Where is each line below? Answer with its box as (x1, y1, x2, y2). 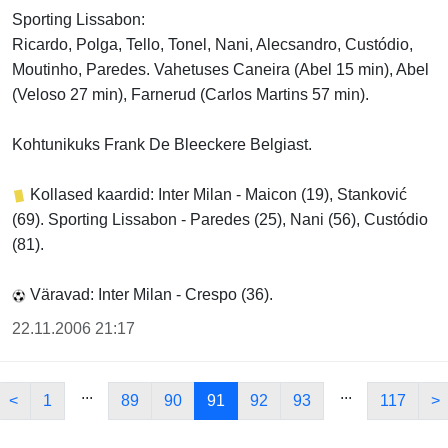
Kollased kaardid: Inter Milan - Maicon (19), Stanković (26, 186, 407, 204)
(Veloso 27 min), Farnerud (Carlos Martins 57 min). (12, 86, 369, 104)
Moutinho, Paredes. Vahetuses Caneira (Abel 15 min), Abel (12, 61, 429, 79)
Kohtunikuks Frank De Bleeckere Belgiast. (12, 136, 312, 154)
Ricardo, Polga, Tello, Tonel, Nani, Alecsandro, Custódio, (12, 36, 413, 54)
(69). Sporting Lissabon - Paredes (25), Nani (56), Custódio (12, 211, 428, 229)
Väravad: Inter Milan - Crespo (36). (26, 286, 273, 304)
